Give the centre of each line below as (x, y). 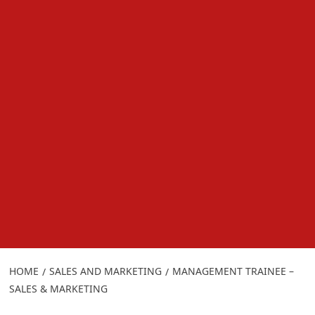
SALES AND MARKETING (105, 271)
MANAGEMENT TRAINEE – (233, 271)
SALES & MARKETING (58, 288)
